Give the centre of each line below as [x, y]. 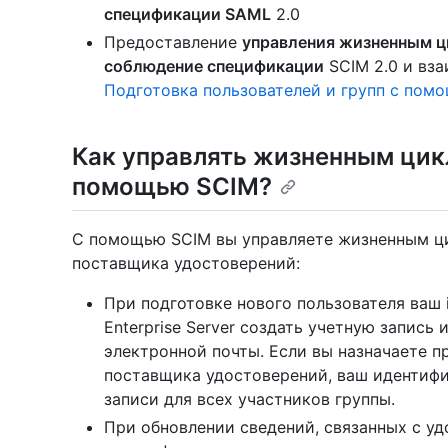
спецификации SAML [187, 14]
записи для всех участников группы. [249, 398]
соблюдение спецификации [214, 66]
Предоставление [173, 42]
